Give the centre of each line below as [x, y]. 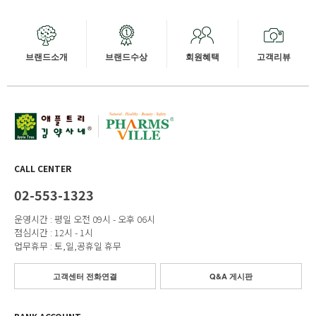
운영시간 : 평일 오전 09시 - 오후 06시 [85, 219]
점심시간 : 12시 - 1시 [54, 233]
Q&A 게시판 [231, 276]
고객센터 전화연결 [85, 276]
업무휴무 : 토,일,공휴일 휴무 [68, 246]
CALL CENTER [43, 169]
